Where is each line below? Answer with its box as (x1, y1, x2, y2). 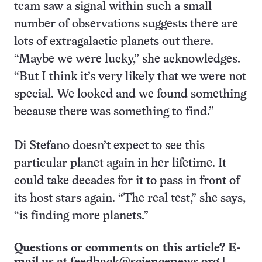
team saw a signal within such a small (14, 1, 212, 12)
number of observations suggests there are (14, 19, 238, 30)
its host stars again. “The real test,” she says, (14, 193, 246, 204)
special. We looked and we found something (14, 89, 246, 100)
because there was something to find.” (14, 106, 214, 118)
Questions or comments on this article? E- (14, 243, 240, 254)
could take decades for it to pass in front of (14, 175, 240, 187)
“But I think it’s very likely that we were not (14, 71, 246, 82)
